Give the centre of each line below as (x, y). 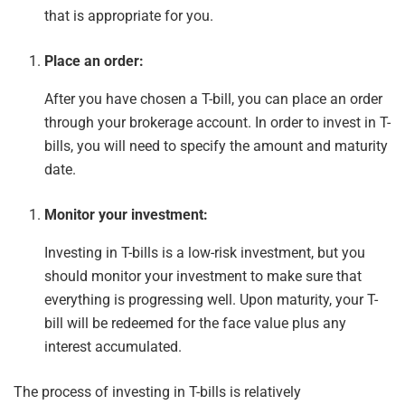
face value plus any (283, 323)
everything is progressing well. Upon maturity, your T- (212, 299)
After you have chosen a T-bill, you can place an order (214, 99)
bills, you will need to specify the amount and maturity (217, 146)
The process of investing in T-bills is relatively (157, 391)
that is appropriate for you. (129, 15)
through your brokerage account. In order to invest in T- (218, 122)
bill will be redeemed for (122, 323)
